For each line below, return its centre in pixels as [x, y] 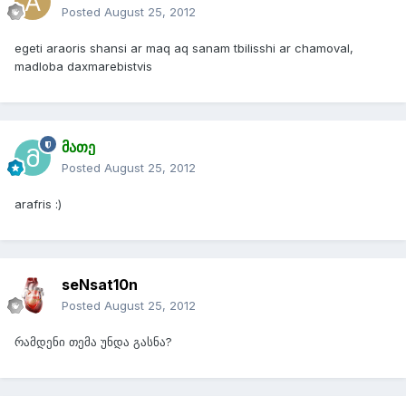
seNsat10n [100, 285]
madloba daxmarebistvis [83, 67]
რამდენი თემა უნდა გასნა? [93, 342]
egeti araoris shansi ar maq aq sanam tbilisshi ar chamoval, [184, 48]
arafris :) [38, 204]
